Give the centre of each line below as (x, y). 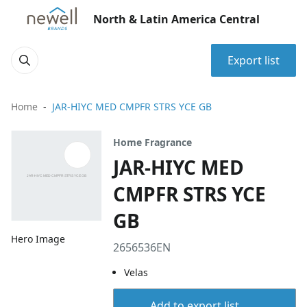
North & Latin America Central (176, 19)
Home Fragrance (153, 142)
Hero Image (38, 239)
